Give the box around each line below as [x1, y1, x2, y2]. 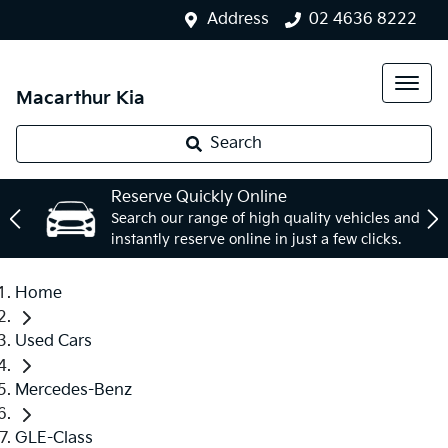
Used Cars [15, 332, 92, 352]
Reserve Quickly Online [111, 188, 287, 207]
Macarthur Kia [16, 88, 145, 109]
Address [207, 10, 269, 29]
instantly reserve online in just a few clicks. [111, 231, 401, 248]
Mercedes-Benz [15, 380, 132, 400]
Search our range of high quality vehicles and [111, 210, 420, 227]
